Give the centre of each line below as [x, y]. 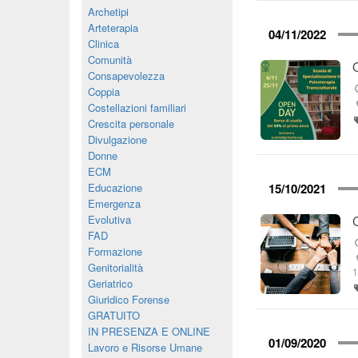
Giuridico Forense [129, 299]
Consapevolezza [126, 76]
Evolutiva [109, 219]
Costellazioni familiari [137, 107]
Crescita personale [131, 123]
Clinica [103, 44]
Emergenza [114, 203]
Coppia [104, 91]
